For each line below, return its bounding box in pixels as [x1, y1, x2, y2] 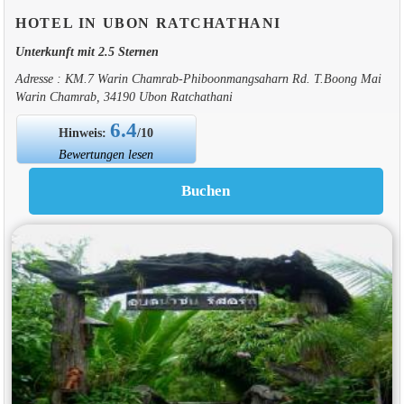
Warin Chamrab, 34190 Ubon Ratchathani [14, 88, 233, 104]
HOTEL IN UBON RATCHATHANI [15, 14, 282, 31]
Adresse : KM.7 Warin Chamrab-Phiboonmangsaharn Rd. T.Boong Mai [14, 70, 381, 86]
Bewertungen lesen [59, 146, 154, 161]
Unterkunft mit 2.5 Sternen [14, 43, 159, 59]
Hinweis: [59, 124, 111, 140]
